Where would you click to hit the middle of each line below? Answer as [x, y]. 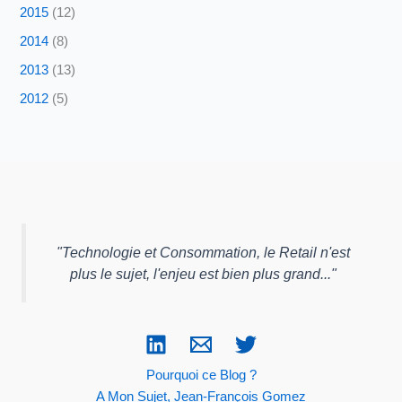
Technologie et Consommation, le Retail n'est [206, 252]
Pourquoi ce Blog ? [201, 375]
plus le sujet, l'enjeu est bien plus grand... [201, 273]
